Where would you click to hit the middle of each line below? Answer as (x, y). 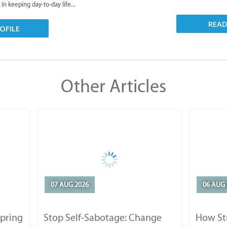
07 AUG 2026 (69, 185)
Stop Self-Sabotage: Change (102, 218)
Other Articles (113, 86)
